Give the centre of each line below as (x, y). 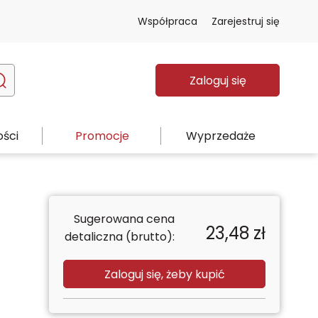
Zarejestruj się (246, 21)
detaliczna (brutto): (119, 237)
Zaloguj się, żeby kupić (164, 274)
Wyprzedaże (220, 136)
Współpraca (168, 21)
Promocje (102, 136)
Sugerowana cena (124, 219)
